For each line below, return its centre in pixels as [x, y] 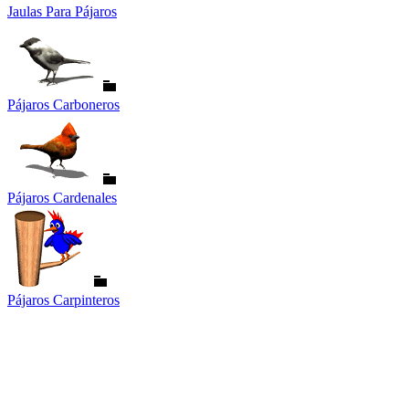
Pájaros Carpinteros [63, 299]
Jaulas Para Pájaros [62, 11]
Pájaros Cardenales [62, 197]
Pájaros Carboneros [63, 104]
